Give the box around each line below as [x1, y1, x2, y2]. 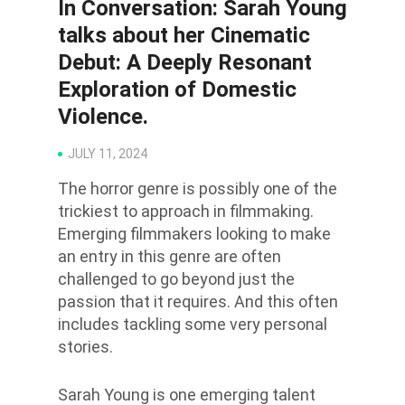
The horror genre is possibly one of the [58, 179, 337, 198]
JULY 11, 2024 [68, 146, 147, 161]
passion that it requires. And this [58, 292, 298, 311]
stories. [58, 337, 113, 356]
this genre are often [134, 247, 281, 266]
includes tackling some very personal [58, 315, 327, 334]
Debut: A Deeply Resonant [58, 50, 312, 75]
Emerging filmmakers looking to [58, 224, 290, 243]
